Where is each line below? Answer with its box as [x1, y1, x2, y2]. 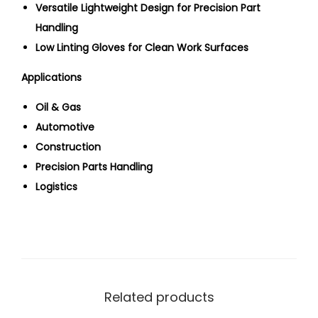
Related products [104, 288, 214, 307]
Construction [35, 140, 101, 155]
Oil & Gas [35, 100, 81, 115]
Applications [21, 70, 82, 85]
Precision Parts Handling [35, 160, 153, 175]
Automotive [35, 120, 94, 135]
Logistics [35, 180, 77, 194]
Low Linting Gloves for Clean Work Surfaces [35, 40, 248, 55]
